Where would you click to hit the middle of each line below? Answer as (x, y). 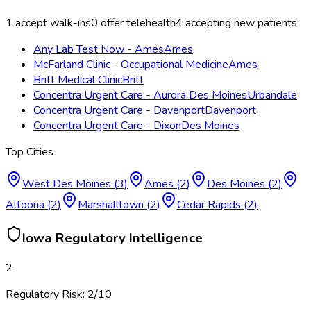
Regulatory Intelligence (127, 238)
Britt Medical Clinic (78, 80)
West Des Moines (67, 184)
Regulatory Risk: (47, 294)
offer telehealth (137, 23)
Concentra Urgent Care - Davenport (119, 111)
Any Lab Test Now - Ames (99, 50)
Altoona (25, 205)
